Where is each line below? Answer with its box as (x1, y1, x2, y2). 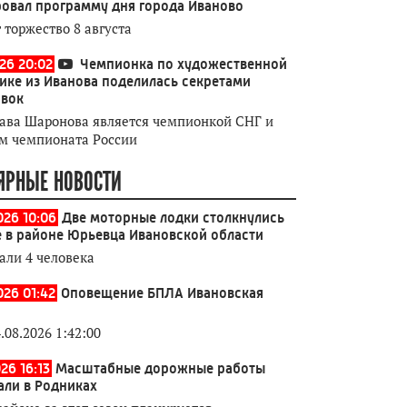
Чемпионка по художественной (80, 55, 287, 73)
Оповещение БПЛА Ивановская (61, 284, 263, 302)
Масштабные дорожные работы (55, 360, 265, 377)
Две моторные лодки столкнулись (62, 209, 284, 226)
